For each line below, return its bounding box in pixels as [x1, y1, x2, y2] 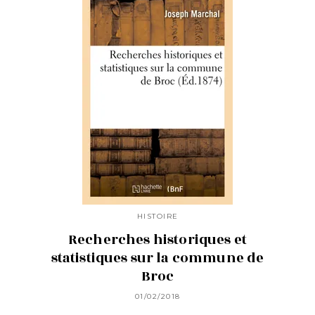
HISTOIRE [136, 211, 179, 221]
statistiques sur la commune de [51, 248, 264, 269]
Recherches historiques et [67, 230, 247, 250]
